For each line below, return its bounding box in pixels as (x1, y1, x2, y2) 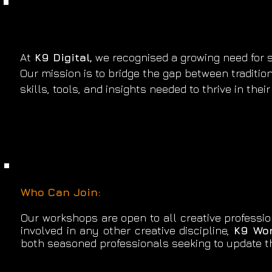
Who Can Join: (21, 185, 101, 199)
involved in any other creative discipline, (21, 223, 234, 237)
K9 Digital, (31, 50, 92, 64)
